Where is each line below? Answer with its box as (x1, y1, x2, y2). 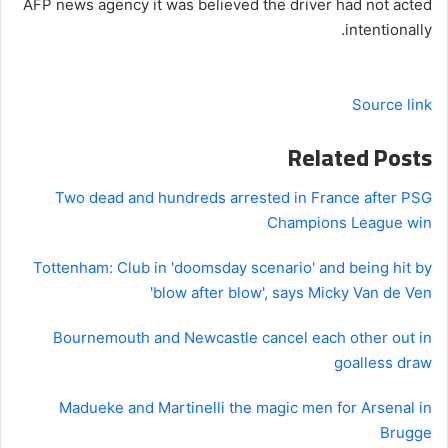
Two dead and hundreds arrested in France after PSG (55, 188, 432, 208)
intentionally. (345, 19, 432, 39)
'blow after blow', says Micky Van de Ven (150, 283, 432, 303)
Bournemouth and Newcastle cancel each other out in (53, 328, 432, 348)
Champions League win (267, 213, 432, 233)
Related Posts (288, 135, 432, 179)
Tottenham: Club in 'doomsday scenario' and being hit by (33, 258, 432, 278)
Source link (352, 94, 432, 114)
